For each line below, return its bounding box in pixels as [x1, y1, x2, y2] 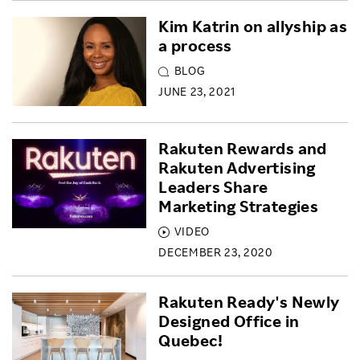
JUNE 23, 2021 [158, 84, 235, 98]
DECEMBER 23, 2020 [158, 245, 273, 259]
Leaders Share [158, 177, 268, 197]
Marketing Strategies [158, 196, 319, 216]
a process [158, 35, 232, 55]
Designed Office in [158, 311, 300, 331]
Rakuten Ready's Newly [158, 292, 340, 312]
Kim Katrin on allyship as [158, 16, 348, 36]
